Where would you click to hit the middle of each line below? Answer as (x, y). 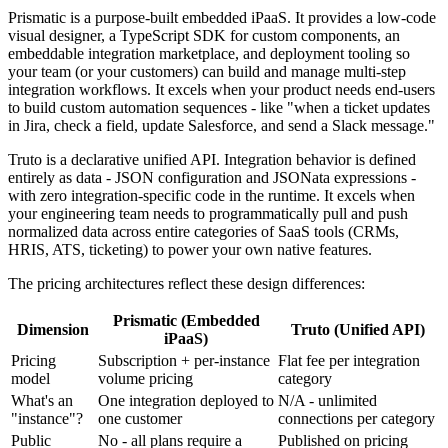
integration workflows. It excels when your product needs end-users (221, 89)
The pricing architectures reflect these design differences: (186, 283)
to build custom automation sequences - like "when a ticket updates (219, 107)
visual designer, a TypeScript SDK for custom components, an (204, 35)
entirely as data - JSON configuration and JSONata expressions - (212, 177)
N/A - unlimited (327, 400)
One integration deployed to (186, 400)
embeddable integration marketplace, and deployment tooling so (209, 53)
